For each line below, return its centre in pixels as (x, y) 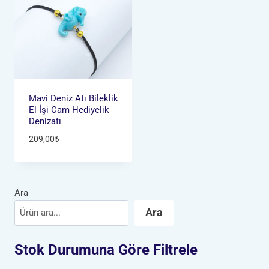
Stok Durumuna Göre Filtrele (106, 250)
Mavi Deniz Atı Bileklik (73, 99)
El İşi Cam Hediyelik (69, 110)
